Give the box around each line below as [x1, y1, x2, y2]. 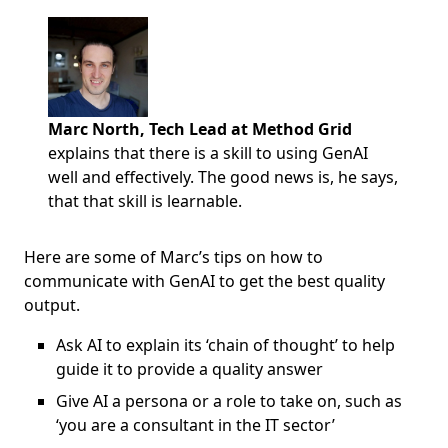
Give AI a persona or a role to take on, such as [56, 390, 402, 413]
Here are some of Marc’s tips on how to [24, 246, 323, 269]
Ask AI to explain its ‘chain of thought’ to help [56, 334, 395, 357]
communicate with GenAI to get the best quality [24, 270, 385, 293]
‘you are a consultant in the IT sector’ [56, 414, 339, 437]
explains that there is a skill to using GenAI [48, 142, 368, 165]
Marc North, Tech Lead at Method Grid [48, 118, 352, 141]
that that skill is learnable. [48, 190, 242, 213]
